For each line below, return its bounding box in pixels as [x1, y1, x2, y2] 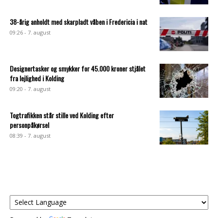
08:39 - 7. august [10, 131, 51, 139]
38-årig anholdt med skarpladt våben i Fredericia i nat [10, 16, 147, 27]
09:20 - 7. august [10, 85, 51, 92]
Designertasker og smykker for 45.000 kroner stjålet [10, 63, 145, 73]
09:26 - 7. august [10, 28, 51, 36]
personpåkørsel [10, 119, 49, 130]
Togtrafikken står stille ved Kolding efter [10, 109, 114, 120]
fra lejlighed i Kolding [10, 73, 64, 83]
